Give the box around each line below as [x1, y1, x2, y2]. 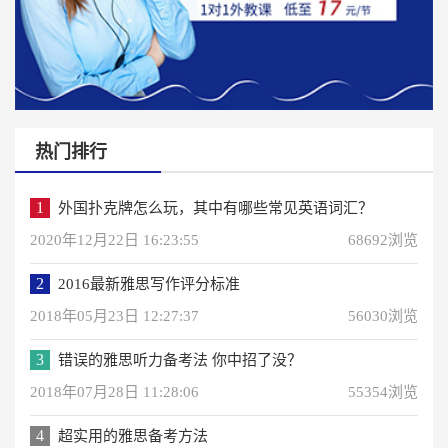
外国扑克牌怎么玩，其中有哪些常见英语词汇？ [58, 199, 373, 216]
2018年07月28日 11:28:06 [30, 383, 199, 400]
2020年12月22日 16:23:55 [30, 231, 199, 248]
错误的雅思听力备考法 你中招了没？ [58, 351, 302, 368]
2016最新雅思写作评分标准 [58, 275, 240, 292]
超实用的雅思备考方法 [58, 427, 208, 444]
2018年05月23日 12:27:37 [30, 307, 199, 324]
